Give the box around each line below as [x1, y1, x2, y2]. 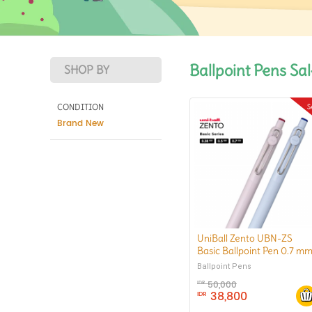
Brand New [57, 117, 104, 130]
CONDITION [57, 102, 104, 112]
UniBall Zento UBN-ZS [197, 232, 292, 244]
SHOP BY [64, 63, 109, 77]
